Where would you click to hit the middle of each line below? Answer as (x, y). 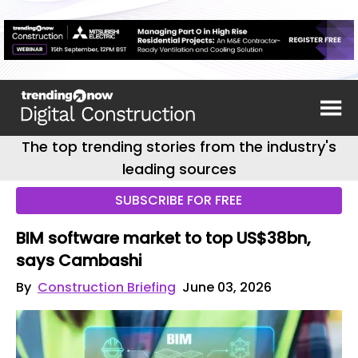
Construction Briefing (107, 287)
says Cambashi (79, 261)
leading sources (179, 169)
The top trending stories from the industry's (179, 147)
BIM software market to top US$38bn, (163, 238)
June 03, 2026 (227, 287)
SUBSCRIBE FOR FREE (179, 200)
